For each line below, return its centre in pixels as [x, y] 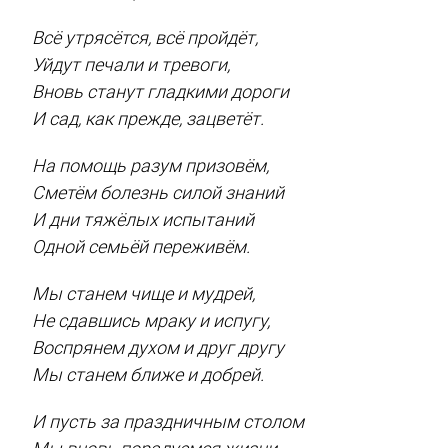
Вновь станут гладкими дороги [161, 91]
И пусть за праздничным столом [168, 421]
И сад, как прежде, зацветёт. [148, 118]
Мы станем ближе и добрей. [148, 374]
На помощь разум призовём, [151, 165]
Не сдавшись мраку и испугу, [151, 320]
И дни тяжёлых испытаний [143, 219]
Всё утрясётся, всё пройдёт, [145, 37]
